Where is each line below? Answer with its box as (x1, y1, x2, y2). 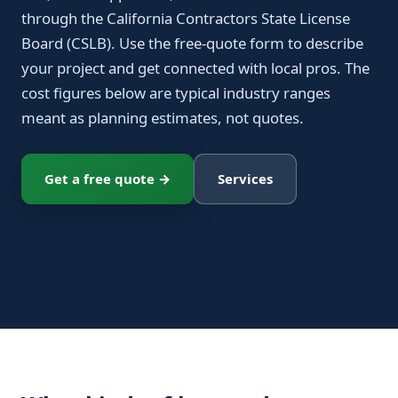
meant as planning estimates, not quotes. (21, 107, 304, 128)
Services (218, 170, 273, 187)
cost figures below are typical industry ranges (21, 83, 330, 103)
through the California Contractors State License (21, 8, 350, 28)
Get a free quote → (44, 170, 171, 187)
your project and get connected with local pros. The (21, 58, 370, 78)
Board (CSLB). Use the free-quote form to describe (21, 33, 363, 53)
